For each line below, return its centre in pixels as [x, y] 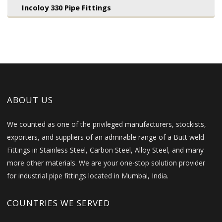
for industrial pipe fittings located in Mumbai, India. [88, 176]
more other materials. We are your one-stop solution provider [106, 163]
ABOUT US [30, 100]
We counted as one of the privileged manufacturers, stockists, [107, 124]
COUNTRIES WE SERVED [59, 203]
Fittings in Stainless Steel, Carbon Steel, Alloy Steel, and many [106, 150]
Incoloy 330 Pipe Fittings [67, 7]
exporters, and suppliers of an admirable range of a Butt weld [106, 137]
